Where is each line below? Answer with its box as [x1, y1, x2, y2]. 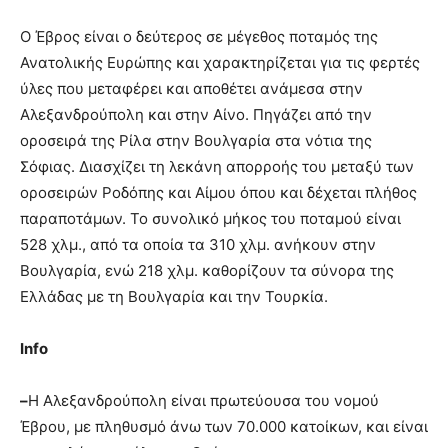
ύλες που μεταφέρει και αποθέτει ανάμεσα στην [20, 79, 363, 99]
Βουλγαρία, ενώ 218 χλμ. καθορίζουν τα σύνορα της [20, 261, 394, 281]
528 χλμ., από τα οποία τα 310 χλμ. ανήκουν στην [20, 235, 376, 255]
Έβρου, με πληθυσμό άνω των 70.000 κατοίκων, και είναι [20, 417, 428, 437]
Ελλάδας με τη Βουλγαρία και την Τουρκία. [20, 287, 328, 307]
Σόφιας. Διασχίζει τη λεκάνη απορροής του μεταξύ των [20, 157, 414, 177]
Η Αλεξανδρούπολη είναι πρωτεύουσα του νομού [28, 391, 379, 411]
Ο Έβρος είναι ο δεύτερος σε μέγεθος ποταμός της [20, 27, 378, 47]
